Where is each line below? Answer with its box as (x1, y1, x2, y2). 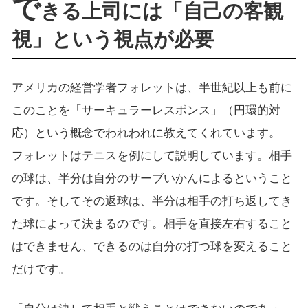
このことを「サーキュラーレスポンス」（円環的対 (11, 103, 280, 117)
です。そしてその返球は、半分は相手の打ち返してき (11, 194, 292, 208)
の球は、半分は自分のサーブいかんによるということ (11, 171, 292, 185)
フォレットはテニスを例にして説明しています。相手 (11, 148, 292, 162)
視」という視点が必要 (11, 27, 214, 50)
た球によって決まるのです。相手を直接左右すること (11, 217, 292, 230)
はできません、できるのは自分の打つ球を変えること (11, 239, 292, 253)
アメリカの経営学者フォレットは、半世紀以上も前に (11, 80, 292, 94)
